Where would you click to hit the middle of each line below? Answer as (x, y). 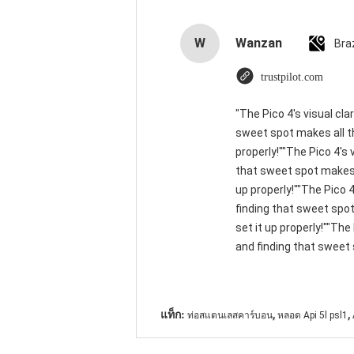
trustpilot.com (292, 77)
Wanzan (259, 43)
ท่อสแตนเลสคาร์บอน (230, 315)
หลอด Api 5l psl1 (313, 315)
